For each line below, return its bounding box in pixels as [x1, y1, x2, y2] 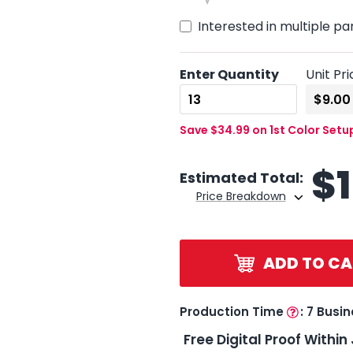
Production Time [179, 303, 287, 320]
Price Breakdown [195, 188, 286, 204]
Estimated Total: [179, 167, 303, 188]
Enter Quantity [179, 65, 279, 84]
